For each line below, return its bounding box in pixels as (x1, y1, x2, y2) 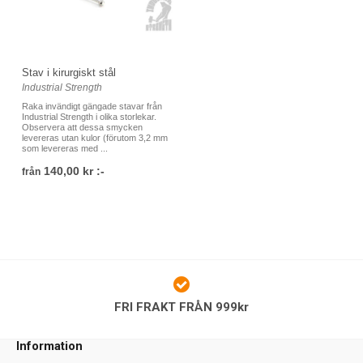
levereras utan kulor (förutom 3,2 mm (22, 132, 168, 143)
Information (16, 339, 83, 353)
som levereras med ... (22, 143, 108, 153)
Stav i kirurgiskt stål (22, 66, 116, 79)
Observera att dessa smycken (22, 122, 143, 132)
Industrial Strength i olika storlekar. (22, 111, 156, 122)
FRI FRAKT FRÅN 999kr (114, 300, 249, 314)
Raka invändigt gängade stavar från (22, 100, 162, 111)
